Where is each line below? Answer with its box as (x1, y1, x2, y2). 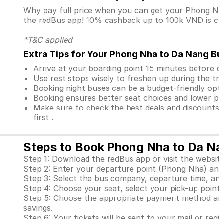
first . (33, 112, 53, 122)
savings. (23, 203, 53, 213)
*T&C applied (23, 35, 72, 44)
